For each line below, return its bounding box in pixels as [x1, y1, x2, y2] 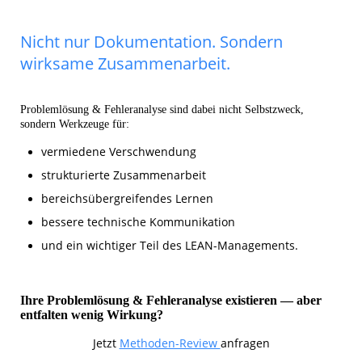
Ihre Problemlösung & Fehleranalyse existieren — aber [20, 293, 322, 308]
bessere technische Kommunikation [41, 214, 235, 230]
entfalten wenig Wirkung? [20, 308, 163, 322]
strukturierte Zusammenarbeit [41, 167, 206, 183]
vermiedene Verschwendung [41, 144, 196, 160]
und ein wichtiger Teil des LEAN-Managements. [41, 238, 298, 254]
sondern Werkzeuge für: [20, 118, 129, 131]
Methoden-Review [119, 335, 221, 351]
